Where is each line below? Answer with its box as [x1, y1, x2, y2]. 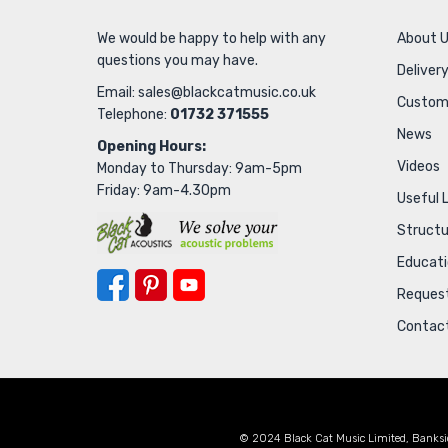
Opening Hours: [97, 138, 206, 156]
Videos [397, 158, 440, 176]
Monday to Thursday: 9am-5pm [97, 160, 302, 178]
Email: [97, 84, 138, 102]
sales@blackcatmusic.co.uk [138, 84, 316, 102]
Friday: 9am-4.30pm [97, 182, 231, 200]
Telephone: [97, 106, 170, 124]
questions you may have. [97, 52, 258, 70]
